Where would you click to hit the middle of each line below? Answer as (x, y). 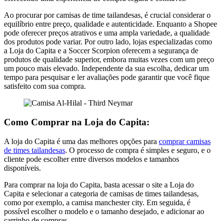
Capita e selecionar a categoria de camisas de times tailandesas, (101, 193)
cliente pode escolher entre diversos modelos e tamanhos (92, 159)
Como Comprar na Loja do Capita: (77, 122)
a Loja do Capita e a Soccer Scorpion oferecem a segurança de (101, 51)
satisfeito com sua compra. (45, 86)
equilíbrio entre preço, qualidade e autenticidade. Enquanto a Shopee (110, 24)
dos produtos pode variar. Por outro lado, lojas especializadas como (108, 42)
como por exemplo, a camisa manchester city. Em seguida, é (97, 202)
